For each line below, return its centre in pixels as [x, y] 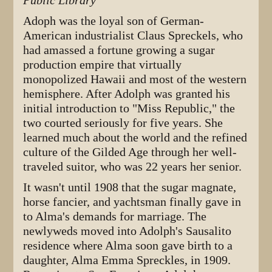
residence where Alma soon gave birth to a [128, 245]
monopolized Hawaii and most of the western [135, 79]
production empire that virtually [103, 64]
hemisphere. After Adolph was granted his [127, 93]
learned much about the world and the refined [135, 137]
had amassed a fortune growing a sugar [119, 50]
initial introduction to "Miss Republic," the [129, 108]
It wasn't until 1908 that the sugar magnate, [130, 187]
